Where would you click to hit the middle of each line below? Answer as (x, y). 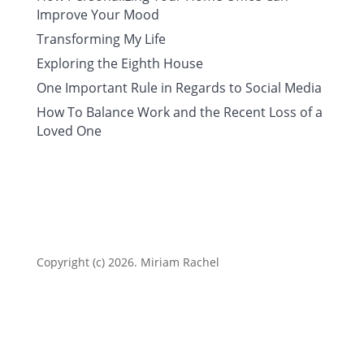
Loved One (69, 131)
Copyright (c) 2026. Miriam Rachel (128, 262)
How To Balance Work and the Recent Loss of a (179, 112)
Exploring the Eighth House (119, 63)
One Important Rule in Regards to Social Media (179, 88)
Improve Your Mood (97, 15)
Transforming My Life (101, 39)
